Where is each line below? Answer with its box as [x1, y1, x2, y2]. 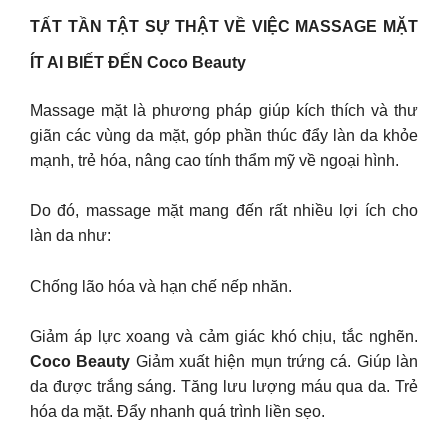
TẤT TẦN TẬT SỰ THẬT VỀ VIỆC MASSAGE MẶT [30, 17, 418, 35]
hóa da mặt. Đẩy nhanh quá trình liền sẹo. [30, 403, 325, 421]
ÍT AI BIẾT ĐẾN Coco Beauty [30, 53, 246, 71]
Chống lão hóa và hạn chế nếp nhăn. [30, 277, 292, 295]
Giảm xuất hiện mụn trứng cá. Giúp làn [130, 353, 419, 371]
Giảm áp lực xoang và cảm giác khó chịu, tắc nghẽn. [30, 328, 418, 346]
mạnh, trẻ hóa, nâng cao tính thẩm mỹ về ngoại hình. [30, 151, 399, 169]
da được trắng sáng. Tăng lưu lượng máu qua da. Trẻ [30, 378, 418, 396]
